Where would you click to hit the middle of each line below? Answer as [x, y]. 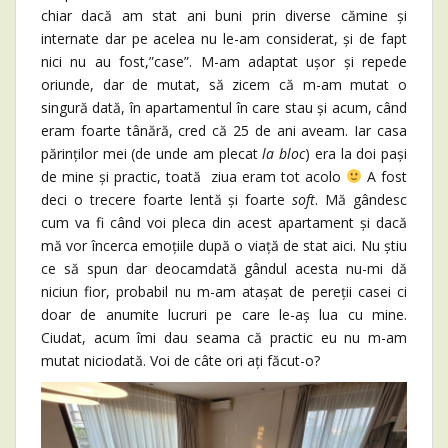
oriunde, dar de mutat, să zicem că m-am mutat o [224, 84]
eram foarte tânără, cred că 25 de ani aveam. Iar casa [224, 130]
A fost [385, 176]
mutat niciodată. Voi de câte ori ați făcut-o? [180, 360]
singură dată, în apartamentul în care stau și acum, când [224, 107]
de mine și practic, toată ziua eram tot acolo [194, 176]
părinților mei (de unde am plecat [152, 153]
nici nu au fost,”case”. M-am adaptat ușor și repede [224, 61]
